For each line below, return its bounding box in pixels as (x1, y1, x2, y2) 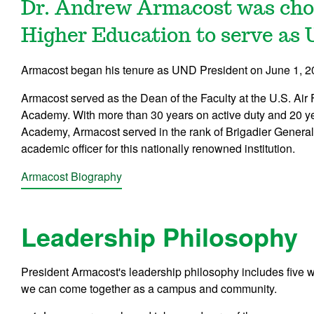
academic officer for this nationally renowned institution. (21, 139, 296, 156)
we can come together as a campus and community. (21, 280, 280, 296)
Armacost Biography (21, 168, 123, 184)
